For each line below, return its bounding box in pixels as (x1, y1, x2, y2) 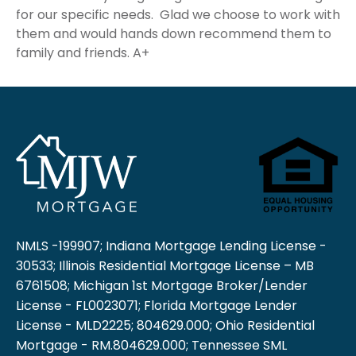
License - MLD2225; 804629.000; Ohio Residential (16, 316, 315, 335)
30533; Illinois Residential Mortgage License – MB (16, 257, 314, 276)
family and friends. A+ (16, 43, 149, 62)
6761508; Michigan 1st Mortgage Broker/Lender (16, 277, 308, 296)
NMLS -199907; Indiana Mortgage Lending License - (16, 237, 327, 256)
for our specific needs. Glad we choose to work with (16, 5, 340, 24)
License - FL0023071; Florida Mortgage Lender (16, 296, 297, 315)
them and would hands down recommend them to (16, 24, 331, 43)
